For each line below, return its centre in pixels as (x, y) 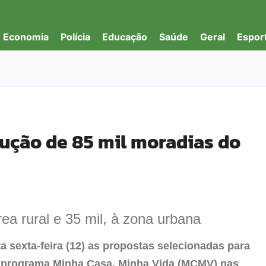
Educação (125, 37)
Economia (26, 37)
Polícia (75, 37)
